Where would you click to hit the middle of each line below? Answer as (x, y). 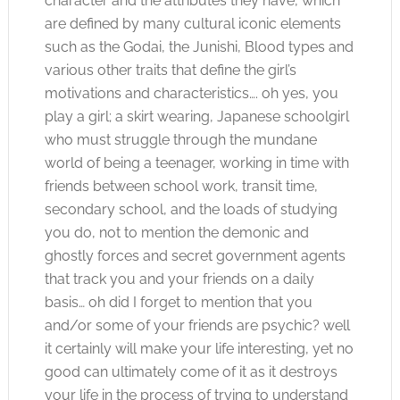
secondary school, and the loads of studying (191, 209)
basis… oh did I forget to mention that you (178, 302)
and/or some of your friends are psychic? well (197, 325)
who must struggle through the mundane (180, 140)
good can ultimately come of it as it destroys (191, 372)
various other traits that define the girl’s (170, 70)
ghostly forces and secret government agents (195, 256)
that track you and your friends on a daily (179, 279)
